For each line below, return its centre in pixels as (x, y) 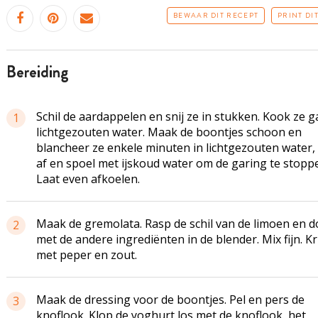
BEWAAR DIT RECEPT (216, 15)
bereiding (42, 72)
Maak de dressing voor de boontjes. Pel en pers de (170, 300)
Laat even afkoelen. (88, 179)
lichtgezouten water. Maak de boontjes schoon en (169, 132)
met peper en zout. (86, 255)
